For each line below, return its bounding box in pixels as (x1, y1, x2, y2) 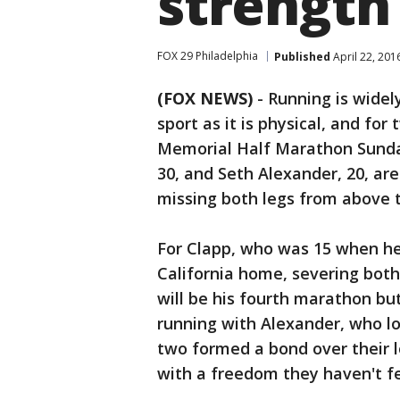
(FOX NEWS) (157, 87, 253, 109)
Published (274, 48, 330, 64)
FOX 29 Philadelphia (157, 48, 258, 63)
